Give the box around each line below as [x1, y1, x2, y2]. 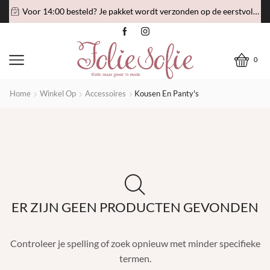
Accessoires [85, 89, 126, 99]
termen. [119, 253, 151, 265]
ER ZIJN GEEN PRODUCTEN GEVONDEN [11, 199, 259, 216]
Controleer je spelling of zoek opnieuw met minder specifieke [10, 237, 260, 250]
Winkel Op [40, 89, 76, 99]
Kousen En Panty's [134, 89, 199, 99]
